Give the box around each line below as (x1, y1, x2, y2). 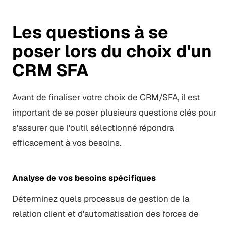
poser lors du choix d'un (12, 40, 212, 62)
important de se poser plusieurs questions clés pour (12, 106, 216, 118)
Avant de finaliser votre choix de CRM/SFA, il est (12, 91, 200, 103)
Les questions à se (12, 21, 168, 43)
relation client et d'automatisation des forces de (12, 208, 199, 219)
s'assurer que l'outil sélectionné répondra (12, 122, 174, 133)
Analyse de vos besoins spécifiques (12, 172, 156, 183)
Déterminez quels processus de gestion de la (12, 193, 189, 204)
